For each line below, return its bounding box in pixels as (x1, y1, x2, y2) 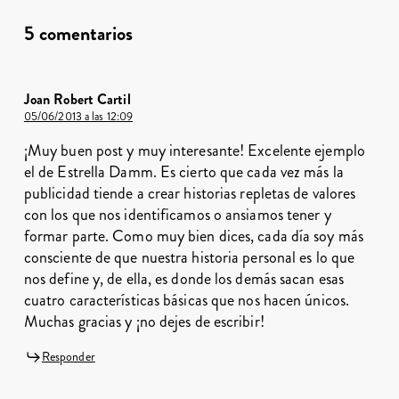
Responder (41, 347, 95, 365)
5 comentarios (23, 19, 133, 47)
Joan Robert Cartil (23, 88, 131, 110)
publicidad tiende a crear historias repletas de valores (23, 181, 356, 205)
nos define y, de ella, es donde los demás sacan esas (23, 266, 345, 290)
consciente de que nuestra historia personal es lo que (23, 245, 355, 269)
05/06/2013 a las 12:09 (23, 108, 134, 125)
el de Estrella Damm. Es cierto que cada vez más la (23, 159, 344, 183)
